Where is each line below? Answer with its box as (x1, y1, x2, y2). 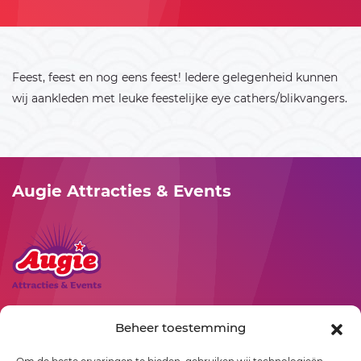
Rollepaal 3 (12, 315, 73, 330)
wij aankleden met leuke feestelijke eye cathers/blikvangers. (12, 90, 347, 106)
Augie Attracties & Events (12, 180, 231, 201)
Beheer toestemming (115, 320, 246, 335)
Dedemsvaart (60, 336, 136, 351)
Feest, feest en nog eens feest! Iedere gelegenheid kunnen (12, 69, 338, 85)
